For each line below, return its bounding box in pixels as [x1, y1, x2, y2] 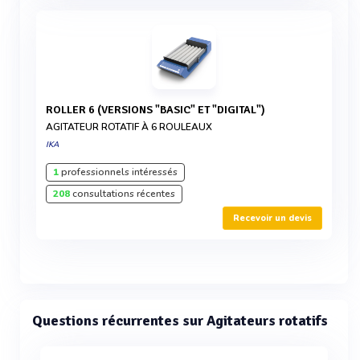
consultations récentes [70, 187, 175, 200]
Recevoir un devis [233, 212, 312, 224]
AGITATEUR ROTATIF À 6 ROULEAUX [46, 121, 212, 133]
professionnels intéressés [59, 166, 178, 178]
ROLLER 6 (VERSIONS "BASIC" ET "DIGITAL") [53, 103, 265, 117]
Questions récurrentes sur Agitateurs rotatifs [32, 312, 328, 329]
